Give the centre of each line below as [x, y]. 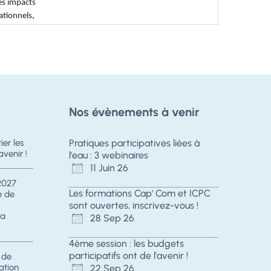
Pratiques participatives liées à [134, 143]
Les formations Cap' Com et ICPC [139, 193]
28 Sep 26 [112, 218]
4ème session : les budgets [126, 243]
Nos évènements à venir [134, 112]
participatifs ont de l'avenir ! [128, 255]
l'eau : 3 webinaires [108, 155]
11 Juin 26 [109, 168]
